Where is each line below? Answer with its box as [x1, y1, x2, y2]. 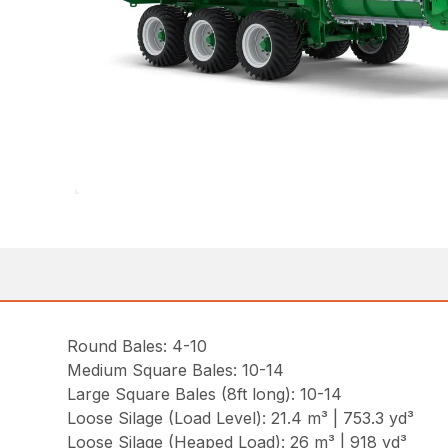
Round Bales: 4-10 [67, 335, 208, 356]
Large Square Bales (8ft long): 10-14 [67, 383, 343, 404]
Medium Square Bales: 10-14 [67, 359, 285, 380]
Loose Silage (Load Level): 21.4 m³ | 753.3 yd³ [67, 407, 415, 428]
